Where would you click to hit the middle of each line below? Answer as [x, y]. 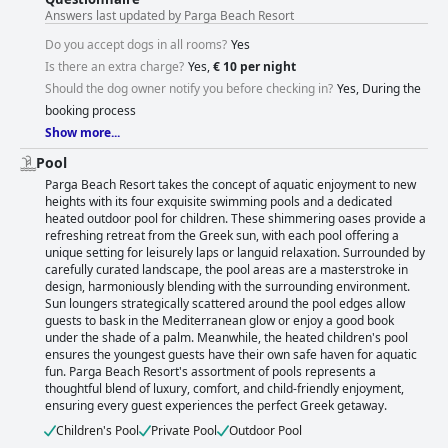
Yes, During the [379, 89]
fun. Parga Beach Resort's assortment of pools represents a [210, 372]
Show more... [82, 133]
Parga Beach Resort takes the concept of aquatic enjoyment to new [230, 185]
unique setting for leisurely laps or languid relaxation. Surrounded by [235, 253]
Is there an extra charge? [114, 67]
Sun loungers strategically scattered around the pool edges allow [225, 304]
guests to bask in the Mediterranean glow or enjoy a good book [219, 321]
